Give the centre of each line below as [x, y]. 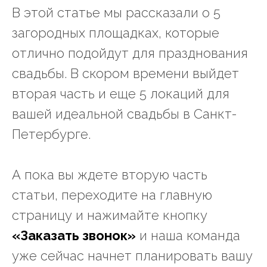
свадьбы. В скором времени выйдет [125, 74]
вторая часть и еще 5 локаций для [121, 94]
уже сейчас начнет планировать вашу [132, 256]
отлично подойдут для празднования [130, 53]
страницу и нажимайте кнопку [110, 215]
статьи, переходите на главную [112, 195]
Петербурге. [51, 134]
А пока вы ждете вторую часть [110, 175]
